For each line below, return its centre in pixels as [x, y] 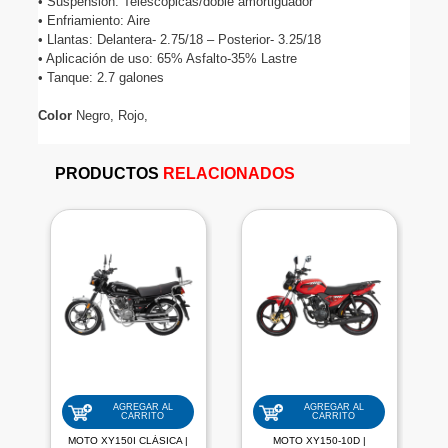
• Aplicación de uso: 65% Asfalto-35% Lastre [167, 59]
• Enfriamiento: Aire [93, 21]
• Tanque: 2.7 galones [100, 78]
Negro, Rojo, [109, 116]
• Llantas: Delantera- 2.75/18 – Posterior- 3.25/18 [179, 40]
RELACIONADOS [228, 174]
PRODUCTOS [108, 174]
